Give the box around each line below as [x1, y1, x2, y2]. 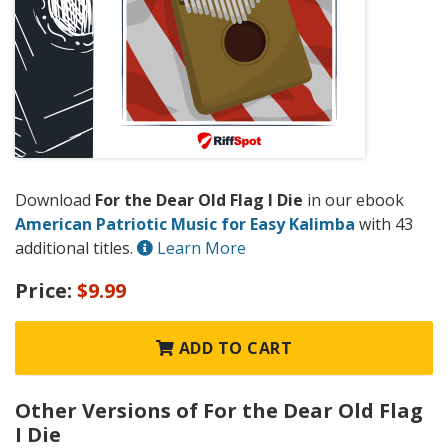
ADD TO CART [174, 336, 293, 359]
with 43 [355, 213, 413, 236]
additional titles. [15, 237, 137, 260]
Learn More [153, 237, 246, 260]
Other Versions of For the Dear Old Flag [15, 396, 423, 424]
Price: [15, 276, 77, 304]
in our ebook [303, 189, 404, 212]
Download [15, 189, 95, 212]
